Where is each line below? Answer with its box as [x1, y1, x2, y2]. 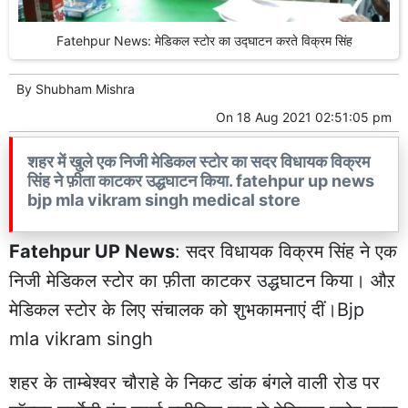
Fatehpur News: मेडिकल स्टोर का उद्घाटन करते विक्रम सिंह [56, 33, 352, 49]
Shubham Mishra [36, 81, 135, 97]
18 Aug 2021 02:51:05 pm [237, 109, 392, 126]
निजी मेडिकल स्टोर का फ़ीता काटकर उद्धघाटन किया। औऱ [9, 270, 395, 292]
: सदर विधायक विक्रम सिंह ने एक [175, 240, 397, 263]
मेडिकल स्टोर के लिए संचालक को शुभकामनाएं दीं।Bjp [9, 299, 364, 321]
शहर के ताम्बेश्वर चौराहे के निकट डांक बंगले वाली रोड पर [9, 372, 380, 394]
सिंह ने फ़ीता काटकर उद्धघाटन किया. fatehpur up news [27, 171, 374, 191]
